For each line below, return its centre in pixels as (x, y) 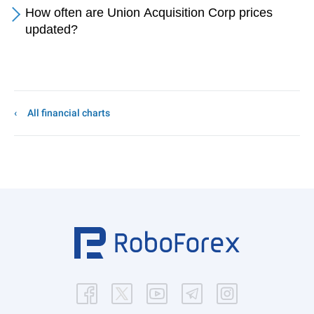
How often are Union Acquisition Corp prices (149, 13)
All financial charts (69, 113)
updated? (52, 29)
